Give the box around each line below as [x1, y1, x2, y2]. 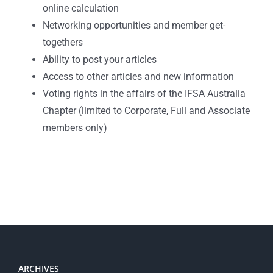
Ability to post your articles [42, 54, 157, 65]
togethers [42, 37, 83, 48]
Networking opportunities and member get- [42, 19, 225, 31]
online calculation [42, 2, 119, 14]
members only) [42, 122, 107, 133]
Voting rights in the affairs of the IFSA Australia [42, 88, 246, 99]
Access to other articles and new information [42, 71, 234, 82]
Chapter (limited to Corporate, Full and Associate [42, 105, 250, 116]
